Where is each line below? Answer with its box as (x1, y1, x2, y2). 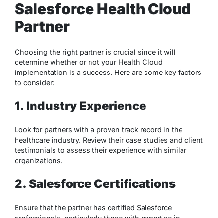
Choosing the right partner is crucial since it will (15, 48, 176, 56)
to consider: (15, 78, 54, 87)
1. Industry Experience (15, 99, 146, 113)
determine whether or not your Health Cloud (15, 58, 163, 67)
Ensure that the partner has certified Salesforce (15, 203, 172, 212)
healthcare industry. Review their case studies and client (15, 136, 203, 145)
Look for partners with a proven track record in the (15, 126, 182, 134)
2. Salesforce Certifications (15, 177, 176, 191)
